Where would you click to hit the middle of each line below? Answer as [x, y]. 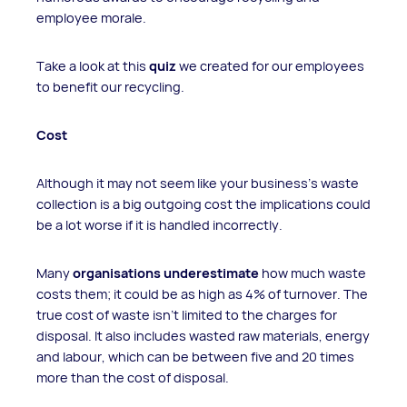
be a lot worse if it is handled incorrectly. [159, 224]
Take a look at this [91, 65]
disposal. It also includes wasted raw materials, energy [203, 335]
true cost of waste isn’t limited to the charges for [187, 314]
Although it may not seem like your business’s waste [198, 183]
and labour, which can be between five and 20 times [195, 356]
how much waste [313, 273]
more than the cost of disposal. [133, 377]
